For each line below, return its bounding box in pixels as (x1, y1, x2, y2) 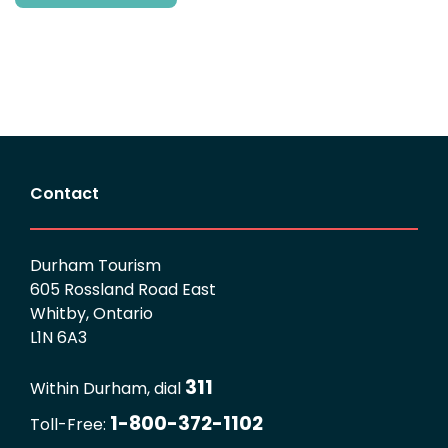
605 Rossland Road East (30, 278, 216, 302)
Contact (30, 182, 99, 206)
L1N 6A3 (30, 326, 87, 350)
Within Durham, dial (30, 377, 181, 401)
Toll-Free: (30, 413, 106, 437)
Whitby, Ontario (30, 302, 153, 326)
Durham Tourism (30, 254, 161, 278)
